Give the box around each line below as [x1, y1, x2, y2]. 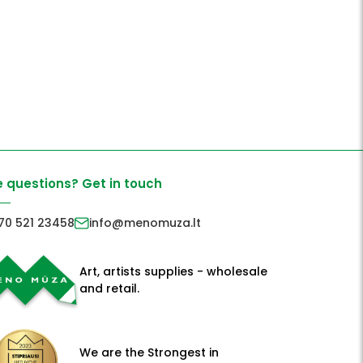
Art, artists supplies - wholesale [79, 263, 267, 280]
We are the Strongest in [79, 344, 219, 361]
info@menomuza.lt [89, 215, 201, 231]
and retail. [79, 280, 139, 297]
